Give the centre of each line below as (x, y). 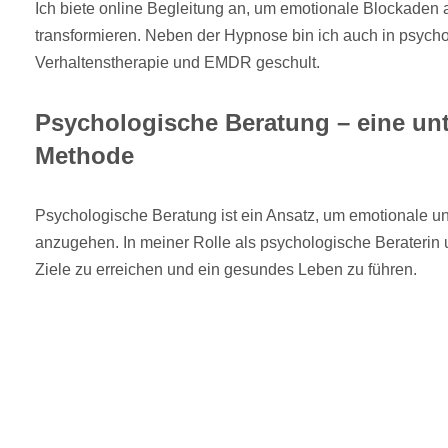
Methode (84, 155)
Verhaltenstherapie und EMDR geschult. (177, 62)
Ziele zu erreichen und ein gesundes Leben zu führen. (226, 269)
